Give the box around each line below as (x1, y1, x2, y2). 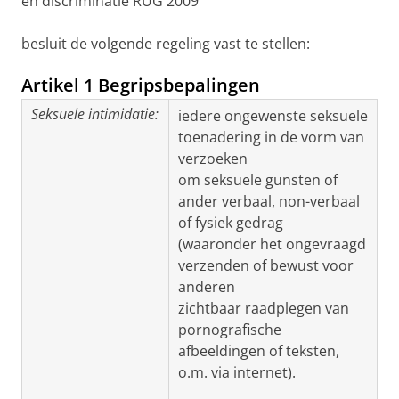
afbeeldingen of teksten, (178, 341, 339, 361)
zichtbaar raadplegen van (178, 298, 349, 318)
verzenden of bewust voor (178, 256, 354, 275)
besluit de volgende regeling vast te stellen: (21, 34, 310, 53)
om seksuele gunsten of (178, 170, 338, 190)
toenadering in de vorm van (178, 127, 364, 147)
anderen (178, 277, 235, 297)
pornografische (178, 320, 281, 339)
